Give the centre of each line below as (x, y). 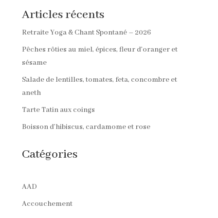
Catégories (49, 155)
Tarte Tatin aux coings (58, 110)
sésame (34, 63)
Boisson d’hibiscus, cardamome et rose (86, 127)
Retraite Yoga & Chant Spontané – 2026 (86, 33)
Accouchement (47, 204)
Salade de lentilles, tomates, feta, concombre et (99, 80)
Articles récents (63, 15)
